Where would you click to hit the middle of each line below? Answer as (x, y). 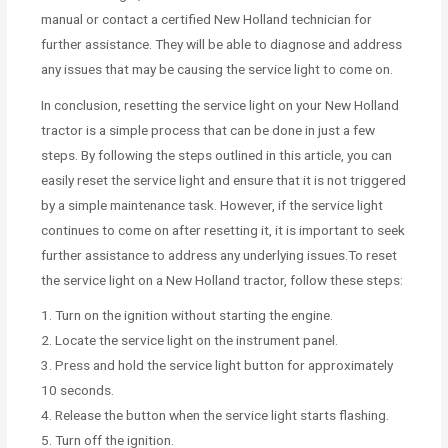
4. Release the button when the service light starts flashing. (215, 415)
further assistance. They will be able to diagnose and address (222, 43)
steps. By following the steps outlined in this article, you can (217, 154)
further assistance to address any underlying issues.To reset (219, 254)
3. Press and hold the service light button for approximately (217, 365)
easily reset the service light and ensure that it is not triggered (224, 179)
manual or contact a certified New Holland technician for (207, 18)
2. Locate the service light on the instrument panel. (190, 340)
